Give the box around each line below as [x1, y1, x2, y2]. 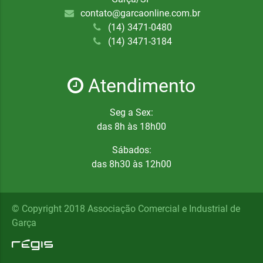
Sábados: [112, 144, 151, 156]
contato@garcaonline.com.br [77, 7, 200, 19]
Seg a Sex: [110, 106, 153, 118]
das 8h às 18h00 [97, 120, 166, 132]
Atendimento [83, 74, 195, 97]
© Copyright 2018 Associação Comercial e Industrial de [12, 203, 240, 214]
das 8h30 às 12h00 [92, 158, 171, 170]
